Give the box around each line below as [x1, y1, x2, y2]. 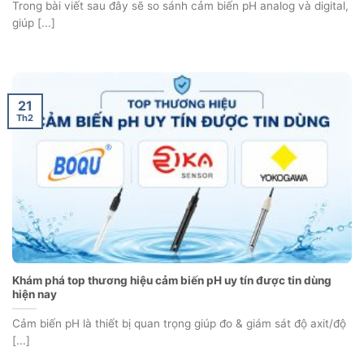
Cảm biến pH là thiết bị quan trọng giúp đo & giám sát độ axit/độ [12, 316, 346, 330]
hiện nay [12, 287, 57, 301]
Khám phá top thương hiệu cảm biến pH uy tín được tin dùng [12, 273, 331, 287]
